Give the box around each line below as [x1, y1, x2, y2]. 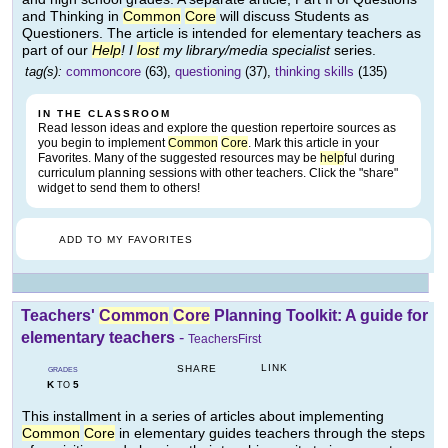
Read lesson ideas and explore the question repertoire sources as [38, 121, 396, 136]
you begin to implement [38, 136, 168, 151]
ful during [344, 151, 395, 166]
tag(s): [25, 64, 62, 80]
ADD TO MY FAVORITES [59, 234, 193, 246]
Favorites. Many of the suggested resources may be [38, 151, 320, 166]
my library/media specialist [159, 42, 334, 59]
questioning [175, 64, 241, 80]
